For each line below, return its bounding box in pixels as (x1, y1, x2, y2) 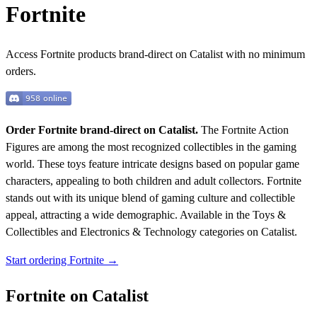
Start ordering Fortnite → (6, 254, 118, 267)
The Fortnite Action (198, 124, 289, 137)
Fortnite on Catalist (6, 287, 149, 306)
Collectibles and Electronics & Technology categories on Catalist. (6, 226, 297, 238)
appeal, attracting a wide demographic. (6, 209, 180, 221)
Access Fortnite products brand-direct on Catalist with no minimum (6, 48, 305, 61)
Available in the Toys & (180, 209, 286, 221)
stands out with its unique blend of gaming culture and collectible (6, 192, 295, 204)
